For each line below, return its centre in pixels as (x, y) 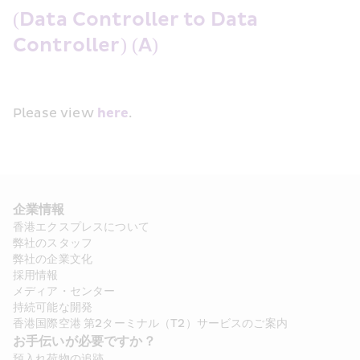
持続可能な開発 (53, 307)
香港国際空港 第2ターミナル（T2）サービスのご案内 (150, 323)
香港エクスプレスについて (81, 227)
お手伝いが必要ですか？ (84, 342)
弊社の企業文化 (53, 259)
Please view (55, 113)
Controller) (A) (88, 46)
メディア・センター (64, 291)
